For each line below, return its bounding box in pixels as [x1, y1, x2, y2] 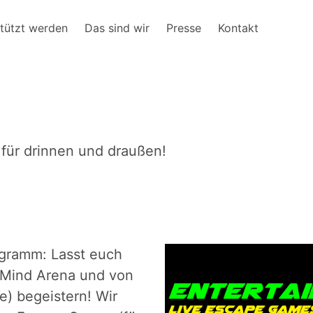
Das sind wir [84, 20, 150, 35]
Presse [166, 20, 201, 35]
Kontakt [217, 20, 259, 35]
